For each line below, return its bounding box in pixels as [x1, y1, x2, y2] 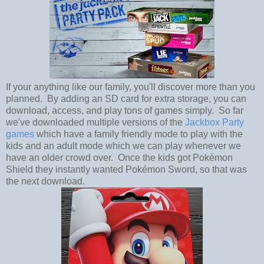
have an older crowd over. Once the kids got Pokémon [6, 152, 233, 163]
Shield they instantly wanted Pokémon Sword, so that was [6, 164, 247, 174]
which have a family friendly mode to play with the [34, 128, 243, 139]
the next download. [6, 176, 85, 186]
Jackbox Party [185, 117, 244, 127]
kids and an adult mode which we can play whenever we [6, 140, 241, 151]
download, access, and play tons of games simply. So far [6, 105, 243, 115]
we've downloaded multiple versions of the [6, 117, 185, 127]
